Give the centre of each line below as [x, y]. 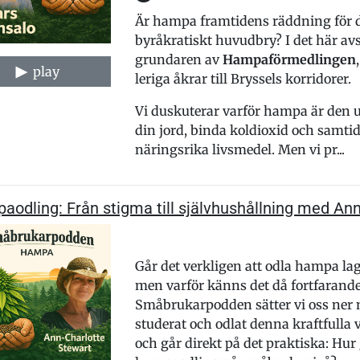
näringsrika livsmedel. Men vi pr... [239, 149]
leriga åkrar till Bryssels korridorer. [243, 79]
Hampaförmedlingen [289, 59]
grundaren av [178, 59]
